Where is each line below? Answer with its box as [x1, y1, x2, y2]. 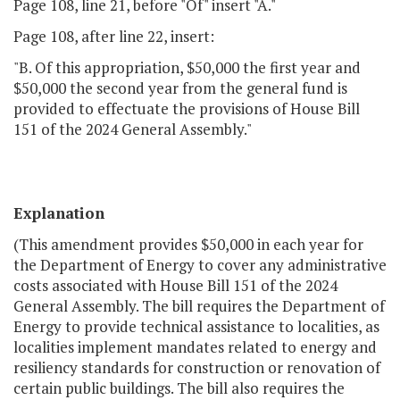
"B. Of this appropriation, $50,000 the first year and [13, 57, 361, 79]
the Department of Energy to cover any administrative [13, 254, 387, 276]
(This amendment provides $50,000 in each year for [13, 234, 363, 255]
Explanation [13, 203, 104, 224]
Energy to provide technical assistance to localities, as [13, 316, 379, 337]
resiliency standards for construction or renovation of [13, 357, 380, 379]
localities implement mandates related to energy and [13, 337, 377, 358]
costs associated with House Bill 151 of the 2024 [13, 275, 337, 296]
